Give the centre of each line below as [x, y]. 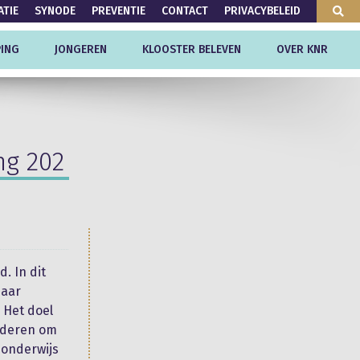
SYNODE [55, 11]
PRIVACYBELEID [262, 11]
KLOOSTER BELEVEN [192, 49]
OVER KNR [302, 49]
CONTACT [185, 11]
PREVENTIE [119, 11]
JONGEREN [81, 49]
